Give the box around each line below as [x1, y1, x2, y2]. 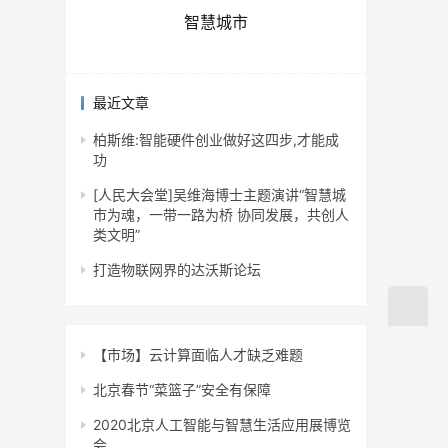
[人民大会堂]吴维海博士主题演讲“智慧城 [93, 186, 346, 204]
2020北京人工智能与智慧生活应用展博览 [93, 416, 351, 434]
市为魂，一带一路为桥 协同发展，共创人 [93, 206, 349, 224]
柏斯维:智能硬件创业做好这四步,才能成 [93, 131, 339, 149]
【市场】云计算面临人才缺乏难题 [93, 346, 303, 364]
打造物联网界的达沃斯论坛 [93, 261, 261, 279]
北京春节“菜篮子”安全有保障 [93, 381, 271, 399]
